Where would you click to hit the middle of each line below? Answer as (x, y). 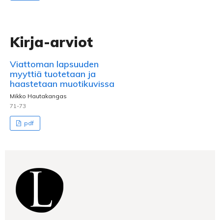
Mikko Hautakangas (38, 96)
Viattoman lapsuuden (54, 64)
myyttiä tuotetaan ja (53, 74)
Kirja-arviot (51, 42)
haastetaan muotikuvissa (62, 84)
